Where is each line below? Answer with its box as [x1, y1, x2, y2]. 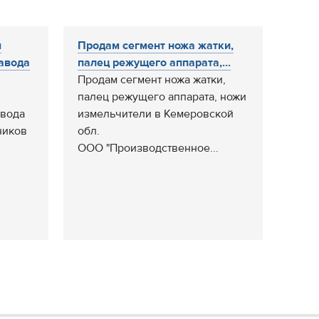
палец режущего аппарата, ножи [78, 90, 246, 104]
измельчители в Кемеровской [78, 107, 234, 121]
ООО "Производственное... [78, 141, 219, 155]
